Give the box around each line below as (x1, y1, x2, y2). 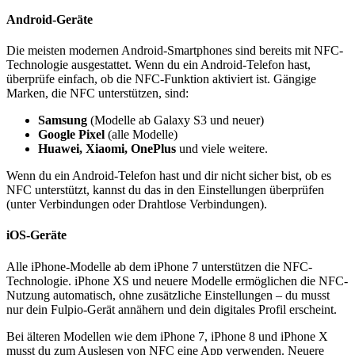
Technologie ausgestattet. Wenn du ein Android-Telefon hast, (6, 58, 311, 72)
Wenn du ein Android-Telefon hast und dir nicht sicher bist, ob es (6, 169, 331, 183)
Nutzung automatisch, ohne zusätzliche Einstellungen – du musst (6, 288, 330, 302)
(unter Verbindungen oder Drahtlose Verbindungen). (6, 197, 267, 212)
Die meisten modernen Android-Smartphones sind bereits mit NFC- (6, 44, 343, 58)
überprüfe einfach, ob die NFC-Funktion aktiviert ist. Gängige (6, 72, 316, 86)
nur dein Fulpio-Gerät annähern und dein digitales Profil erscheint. (6, 302, 337, 316)
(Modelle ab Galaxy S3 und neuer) (87, 113, 264, 128)
